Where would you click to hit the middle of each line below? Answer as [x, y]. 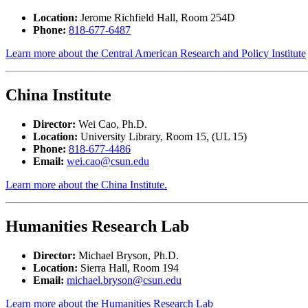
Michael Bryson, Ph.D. [127, 255]
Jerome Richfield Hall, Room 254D [156, 18]
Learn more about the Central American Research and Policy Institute [156, 54]
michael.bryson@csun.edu [124, 280]
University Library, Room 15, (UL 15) [162, 137]
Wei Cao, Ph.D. [111, 124]
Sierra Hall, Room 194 [128, 267]
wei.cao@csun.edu [108, 162]
